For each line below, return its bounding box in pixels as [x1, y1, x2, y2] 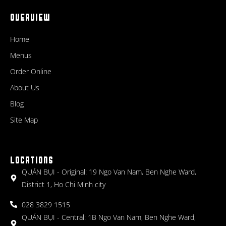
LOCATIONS [10, 155, 53, 165]
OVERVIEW [10, 13, 50, 23]
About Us [10, 82, 39, 92]
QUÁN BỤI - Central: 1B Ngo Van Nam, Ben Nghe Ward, [21, 212, 196, 222]
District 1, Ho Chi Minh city [21, 179, 105, 189]
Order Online [10, 66, 51, 76]
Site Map [10, 115, 38, 125]
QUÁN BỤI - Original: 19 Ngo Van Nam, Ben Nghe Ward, [21, 166, 196, 177]
